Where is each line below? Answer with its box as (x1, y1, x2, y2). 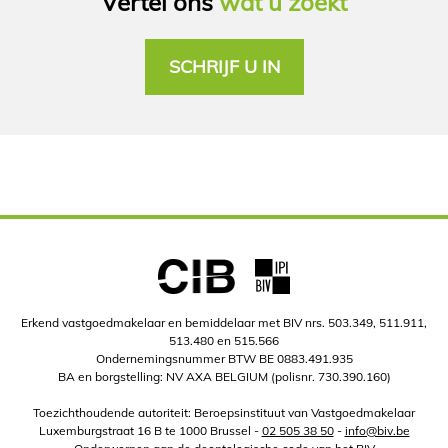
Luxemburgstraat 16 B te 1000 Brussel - (38, 422, 262, 438)
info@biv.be (344, 422, 410, 438)
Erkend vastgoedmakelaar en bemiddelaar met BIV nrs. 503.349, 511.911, (21, 314, 427, 330)
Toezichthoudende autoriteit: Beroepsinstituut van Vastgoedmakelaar (33, 404, 415, 420)
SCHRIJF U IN (168, 54, 280, 78)
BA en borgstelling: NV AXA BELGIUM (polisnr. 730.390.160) (57, 368, 391, 384)
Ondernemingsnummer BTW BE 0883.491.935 (95, 350, 353, 366)
